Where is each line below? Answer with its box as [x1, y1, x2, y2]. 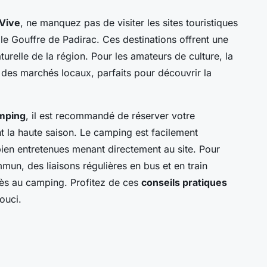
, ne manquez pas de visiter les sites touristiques [20, 17, 238, 29]
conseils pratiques [141, 176, 227, 189]
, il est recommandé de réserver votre [26, 110, 195, 122]
